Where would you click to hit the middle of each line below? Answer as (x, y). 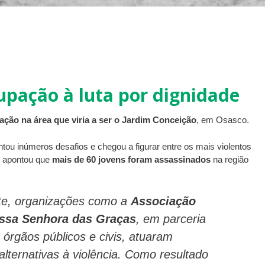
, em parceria (171, 219)
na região (229, 159)
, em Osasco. (222, 120)
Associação (163, 201)
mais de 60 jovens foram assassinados (131, 159)
